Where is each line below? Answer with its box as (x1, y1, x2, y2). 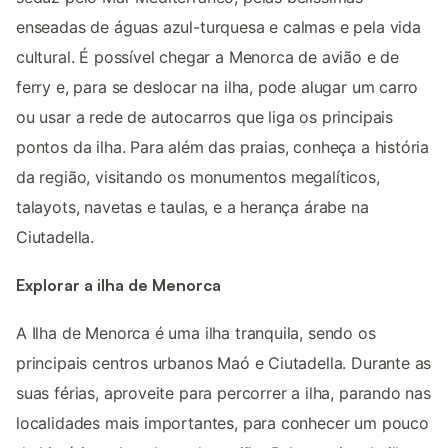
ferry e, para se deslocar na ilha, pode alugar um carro (16, 76, 419, 97)
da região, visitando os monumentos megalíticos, (16, 166, 380, 187)
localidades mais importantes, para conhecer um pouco (16, 413, 429, 434)
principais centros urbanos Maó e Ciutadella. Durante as (16, 353, 432, 374)
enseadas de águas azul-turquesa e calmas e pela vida (16, 16, 421, 37)
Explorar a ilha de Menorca (16, 275, 221, 296)
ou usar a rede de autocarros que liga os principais (16, 106, 394, 127)
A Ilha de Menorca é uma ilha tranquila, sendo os (16, 323, 376, 344)
